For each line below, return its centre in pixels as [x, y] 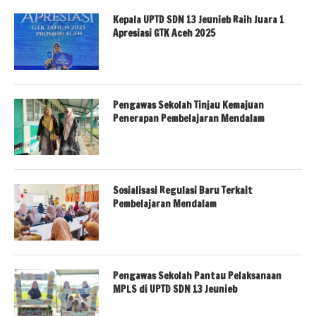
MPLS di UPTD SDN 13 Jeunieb [175, 290]
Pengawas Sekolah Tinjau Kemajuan [188, 105]
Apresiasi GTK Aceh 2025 [164, 34]
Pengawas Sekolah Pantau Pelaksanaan [197, 276]
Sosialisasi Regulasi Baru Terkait [183, 191]
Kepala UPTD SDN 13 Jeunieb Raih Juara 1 [199, 20]
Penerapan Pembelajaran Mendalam [189, 119]
